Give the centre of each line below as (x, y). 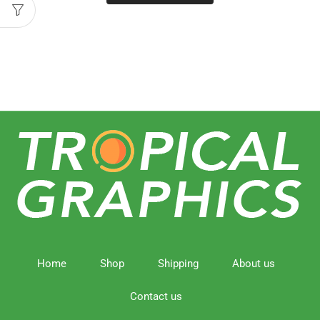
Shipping (178, 264)
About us (253, 264)
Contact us (156, 296)
